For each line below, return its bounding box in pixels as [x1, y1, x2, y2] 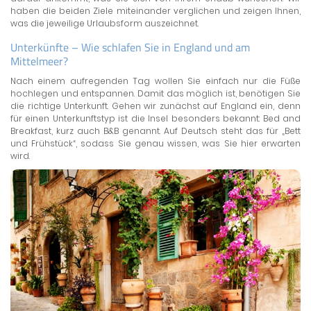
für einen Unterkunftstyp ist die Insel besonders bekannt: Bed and [10, 112, 301, 124]
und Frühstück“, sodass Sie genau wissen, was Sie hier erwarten [10, 137, 301, 149]
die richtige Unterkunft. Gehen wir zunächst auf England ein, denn [10, 99, 301, 112]
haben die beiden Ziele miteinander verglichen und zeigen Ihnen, [10, 4, 301, 17]
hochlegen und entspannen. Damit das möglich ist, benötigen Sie [10, 87, 301, 99]
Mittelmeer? [10, 52, 68, 69]
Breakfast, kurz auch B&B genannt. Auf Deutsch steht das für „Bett [10, 124, 301, 137]
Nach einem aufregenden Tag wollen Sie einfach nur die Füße [10, 74, 301, 87]
